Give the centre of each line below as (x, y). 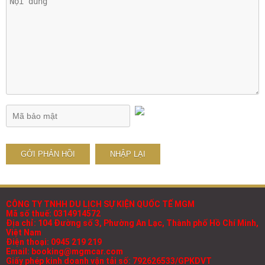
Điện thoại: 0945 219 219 (54, 242)
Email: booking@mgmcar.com (64, 252)
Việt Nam (24, 233)
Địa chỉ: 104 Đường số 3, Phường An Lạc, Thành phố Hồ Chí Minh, (132, 223)
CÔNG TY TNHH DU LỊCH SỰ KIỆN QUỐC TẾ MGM (100, 204)
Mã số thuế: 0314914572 (53, 214)
